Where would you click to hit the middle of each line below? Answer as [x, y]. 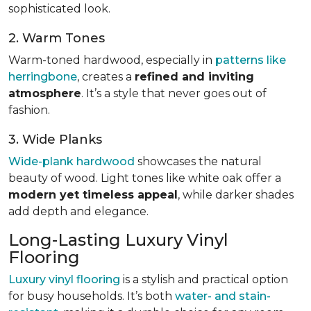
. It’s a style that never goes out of [174, 93]
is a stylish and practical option [204, 279]
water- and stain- [223, 296]
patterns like [251, 60]
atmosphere [45, 93]
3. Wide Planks [55, 139]
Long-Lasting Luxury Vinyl [118, 239]
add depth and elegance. [78, 211]
